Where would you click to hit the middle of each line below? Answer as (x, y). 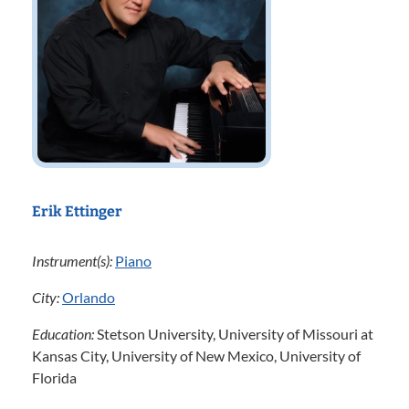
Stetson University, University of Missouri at (235, 334)
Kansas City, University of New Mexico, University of (196, 356)
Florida (54, 378)
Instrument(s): (73, 261)
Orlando (89, 297)
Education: (64, 334)
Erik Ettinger (77, 211)
